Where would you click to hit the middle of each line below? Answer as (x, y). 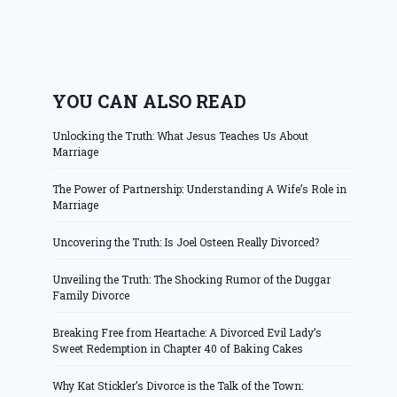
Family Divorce (91, 296)
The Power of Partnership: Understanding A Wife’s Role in (200, 189)
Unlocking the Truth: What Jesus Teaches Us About (181, 136)
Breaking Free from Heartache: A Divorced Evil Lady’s (187, 333)
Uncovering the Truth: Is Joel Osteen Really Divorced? (186, 242)
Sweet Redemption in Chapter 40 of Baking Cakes (178, 349)
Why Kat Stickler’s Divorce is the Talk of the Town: (178, 386)
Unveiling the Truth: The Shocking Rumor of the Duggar (192, 280)
